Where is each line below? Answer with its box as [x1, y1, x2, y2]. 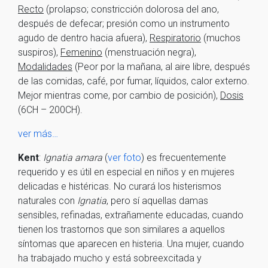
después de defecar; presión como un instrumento [18, 18, 230, 29]
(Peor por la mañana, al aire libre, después [72, 61, 250, 72]
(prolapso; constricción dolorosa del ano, [44, 4, 219, 15]
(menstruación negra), [102, 47, 196, 58]
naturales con [18, 195, 77, 206]
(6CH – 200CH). [18, 104, 83, 115]
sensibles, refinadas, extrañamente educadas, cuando [18, 209, 243, 221]
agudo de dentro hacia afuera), [18, 32, 150, 44]
